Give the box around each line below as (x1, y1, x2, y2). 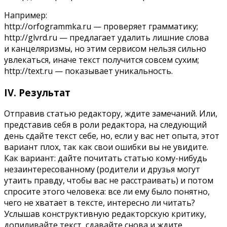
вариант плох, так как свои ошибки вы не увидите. (4, 141, 208, 153)
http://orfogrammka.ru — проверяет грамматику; (4, 21, 198, 32)
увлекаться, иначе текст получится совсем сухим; (4, 54, 199, 65)
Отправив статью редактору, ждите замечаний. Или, (4, 108, 217, 120)
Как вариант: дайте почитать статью (4, 153, 156, 164)
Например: (4, 10, 47, 21)
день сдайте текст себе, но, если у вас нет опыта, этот (4, 130, 219, 142)
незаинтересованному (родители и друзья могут (4, 164, 200, 175)
